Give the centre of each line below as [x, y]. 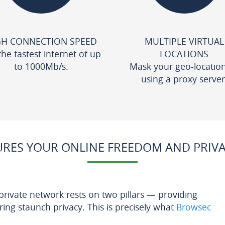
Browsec [194, 207]
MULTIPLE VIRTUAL [184, 41]
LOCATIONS [184, 54]
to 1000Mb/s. [41, 66]
